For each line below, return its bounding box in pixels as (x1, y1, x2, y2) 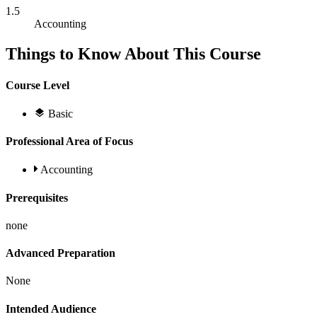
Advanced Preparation (6, 247, 115, 260)
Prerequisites (6, 191, 68, 204)
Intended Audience (6, 302, 96, 315)
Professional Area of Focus (6, 135, 133, 148)
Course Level (6, 79, 69, 91)
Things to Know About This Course (6, 45, 261, 64)
